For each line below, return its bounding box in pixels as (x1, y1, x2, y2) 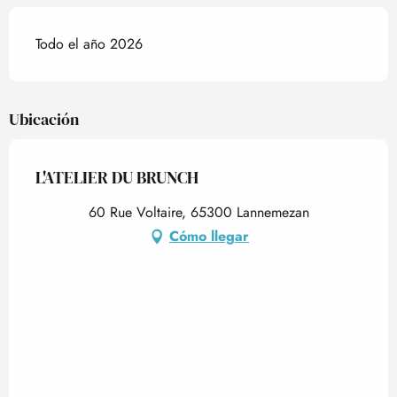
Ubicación (9, 108, 79, 131)
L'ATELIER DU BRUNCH (35, 166, 198, 190)
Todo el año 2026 (35, 34, 143, 55)
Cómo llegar (169, 226, 249, 247)
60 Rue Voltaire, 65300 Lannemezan (88, 202, 309, 223)
